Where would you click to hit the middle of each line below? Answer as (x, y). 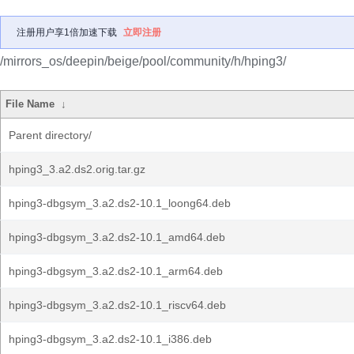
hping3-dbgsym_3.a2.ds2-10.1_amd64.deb (117, 237)
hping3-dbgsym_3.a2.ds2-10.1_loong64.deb (120, 203)
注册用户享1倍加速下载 (67, 32)
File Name (30, 104)
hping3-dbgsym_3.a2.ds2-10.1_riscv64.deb (117, 305)
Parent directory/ (50, 135)
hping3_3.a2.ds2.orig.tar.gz (77, 169)
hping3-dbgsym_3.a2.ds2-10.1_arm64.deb (116, 271)
